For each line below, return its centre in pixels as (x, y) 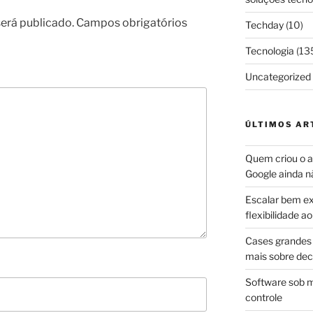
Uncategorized (278, 77)
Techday (264, 25)
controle (263, 298)
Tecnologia (269, 51)
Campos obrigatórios (132, 22)
